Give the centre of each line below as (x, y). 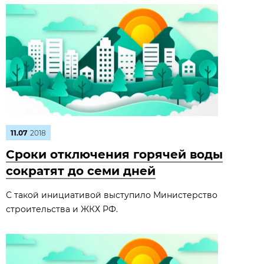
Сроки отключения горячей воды (114, 154)
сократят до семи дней (81, 171)
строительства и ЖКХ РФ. (62, 209)
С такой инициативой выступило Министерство (112, 195)
